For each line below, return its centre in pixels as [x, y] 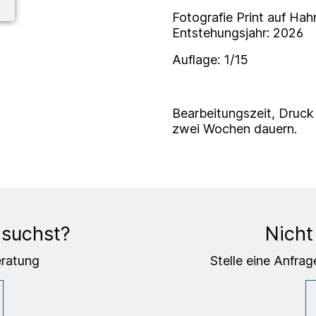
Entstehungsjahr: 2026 [238, 32]
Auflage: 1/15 [210, 59]
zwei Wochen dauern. [235, 128]
